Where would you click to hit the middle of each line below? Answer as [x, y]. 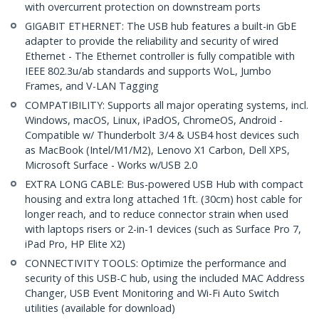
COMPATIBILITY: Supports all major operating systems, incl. [167, 105]
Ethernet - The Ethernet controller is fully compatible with [160, 56]
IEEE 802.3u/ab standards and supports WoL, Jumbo [148, 71]
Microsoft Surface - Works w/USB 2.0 [111, 165]
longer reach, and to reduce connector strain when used [157, 214]
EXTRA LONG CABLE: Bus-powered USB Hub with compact [164, 184]
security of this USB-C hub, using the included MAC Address [165, 278]
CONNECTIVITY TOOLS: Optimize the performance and [156, 263]
